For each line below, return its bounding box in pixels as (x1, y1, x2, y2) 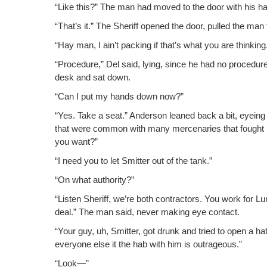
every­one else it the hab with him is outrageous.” (55, 239, 242, 250)
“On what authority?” (55, 175, 134, 185)
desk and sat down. (55, 72, 131, 83)
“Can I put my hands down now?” (55, 91, 184, 102)
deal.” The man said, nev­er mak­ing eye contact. (55, 207, 240, 218)
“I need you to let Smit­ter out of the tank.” (55, 156, 212, 166)
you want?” (55, 136, 98, 147)
